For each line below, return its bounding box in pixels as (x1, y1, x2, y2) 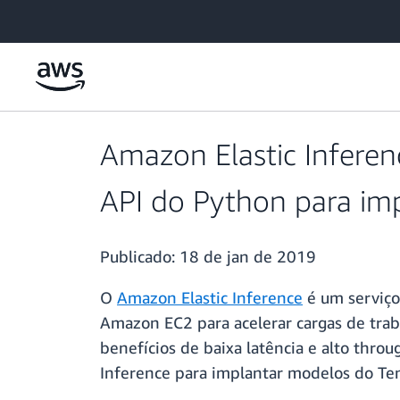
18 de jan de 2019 (179, 246, 316, 267)
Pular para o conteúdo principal (8, 10, 182, 25)
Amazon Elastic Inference (117, 287, 303, 308)
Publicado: (100, 246, 179, 267)
